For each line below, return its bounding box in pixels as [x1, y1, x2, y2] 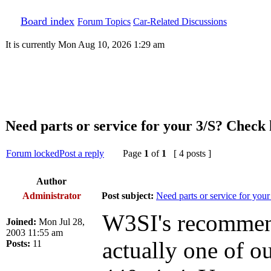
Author [36, 176, 67, 186]
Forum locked [6, 148, 59, 158]
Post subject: [102, 191, 154, 201]
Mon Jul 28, [36, 217, 85, 227]
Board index [21, 15, 74, 27]
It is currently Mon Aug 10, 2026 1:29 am [5, 39, 165, 50]
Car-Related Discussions [133, 16, 227, 27]
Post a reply [59, 148, 104, 158]
